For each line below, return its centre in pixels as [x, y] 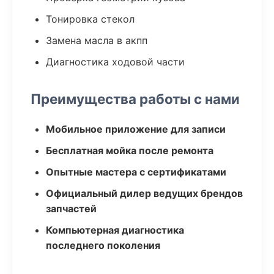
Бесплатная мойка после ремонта [130, 150]
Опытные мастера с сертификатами [136, 172]
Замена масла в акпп [97, 40]
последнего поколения [103, 245]
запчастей [71, 209]
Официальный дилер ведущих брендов [144, 193]
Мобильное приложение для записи [136, 129]
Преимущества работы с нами [135, 99]
